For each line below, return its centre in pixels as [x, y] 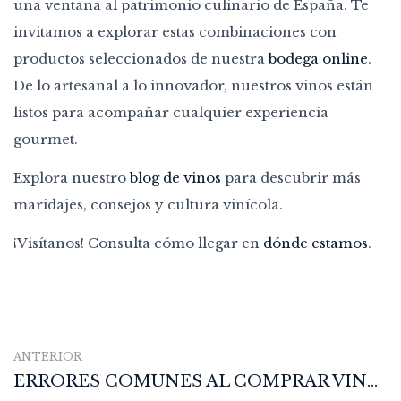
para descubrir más [291, 177]
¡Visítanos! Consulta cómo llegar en [138, 243]
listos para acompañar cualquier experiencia [171, 112]
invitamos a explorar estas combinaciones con [175, 31]
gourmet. [46, 139]
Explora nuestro [72, 177]
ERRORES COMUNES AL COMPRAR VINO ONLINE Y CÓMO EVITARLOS [372, 381]
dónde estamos [316, 243]
